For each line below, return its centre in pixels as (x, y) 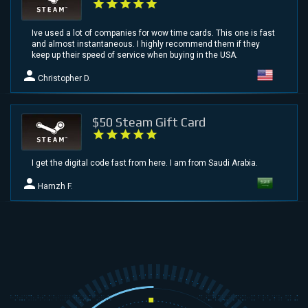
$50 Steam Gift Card (149, 122)
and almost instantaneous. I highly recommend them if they (146, 44)
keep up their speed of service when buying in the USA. (135, 55)
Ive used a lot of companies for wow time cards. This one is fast (153, 33)
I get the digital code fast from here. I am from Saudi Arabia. (145, 163)
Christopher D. (64, 78)
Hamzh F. (55, 186)
